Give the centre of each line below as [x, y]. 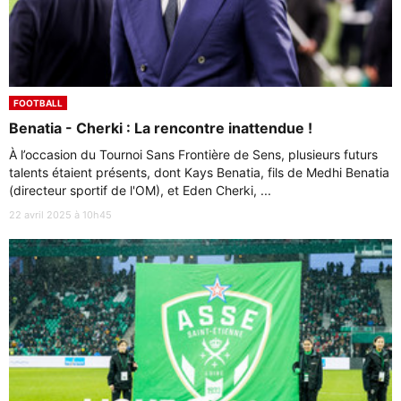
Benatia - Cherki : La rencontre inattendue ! [161, 128]
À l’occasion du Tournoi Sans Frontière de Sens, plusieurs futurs [193, 155]
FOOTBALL [38, 103]
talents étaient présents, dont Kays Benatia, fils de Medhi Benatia [199, 173]
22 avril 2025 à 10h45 [60, 215]
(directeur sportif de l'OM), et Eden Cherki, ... [140, 191]
